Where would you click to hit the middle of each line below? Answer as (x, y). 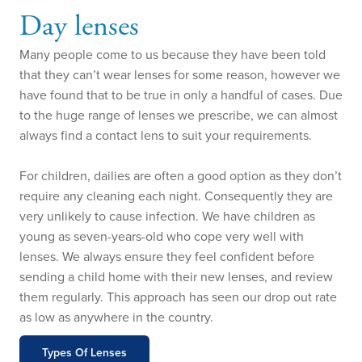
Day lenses (79, 26)
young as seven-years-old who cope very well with (162, 236)
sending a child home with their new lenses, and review (176, 276)
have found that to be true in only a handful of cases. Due (181, 94)
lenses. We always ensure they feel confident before (167, 256)
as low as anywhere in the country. (116, 316)
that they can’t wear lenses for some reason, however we (180, 74)
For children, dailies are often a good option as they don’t (181, 175)
